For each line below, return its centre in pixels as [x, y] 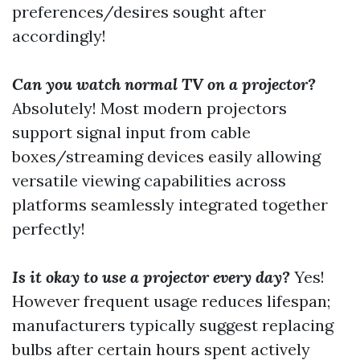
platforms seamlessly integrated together [170, 205]
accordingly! [59, 36]
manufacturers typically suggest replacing [173, 325]
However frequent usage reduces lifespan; [171, 301]
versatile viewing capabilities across [149, 180]
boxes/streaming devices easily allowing [166, 156]
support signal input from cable [131, 132]
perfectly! [49, 229]
